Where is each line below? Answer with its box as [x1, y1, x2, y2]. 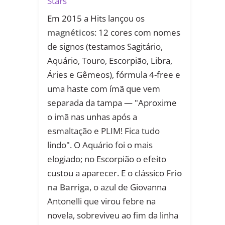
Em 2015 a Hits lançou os [47, 12, 145, 24]
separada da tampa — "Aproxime [47, 96, 177, 108]
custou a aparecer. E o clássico [47, 167, 166, 179]
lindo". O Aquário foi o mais [47, 139, 153, 151]
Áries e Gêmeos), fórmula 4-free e [47, 68, 180, 80]
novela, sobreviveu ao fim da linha [47, 209, 178, 221]
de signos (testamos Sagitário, [47, 40, 163, 52]
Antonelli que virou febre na [47, 195, 156, 207]
